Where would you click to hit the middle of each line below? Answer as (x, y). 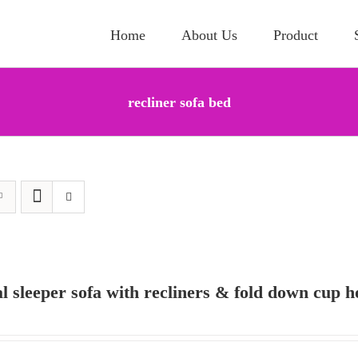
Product (296, 35)
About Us (209, 35)
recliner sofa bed (179, 102)
